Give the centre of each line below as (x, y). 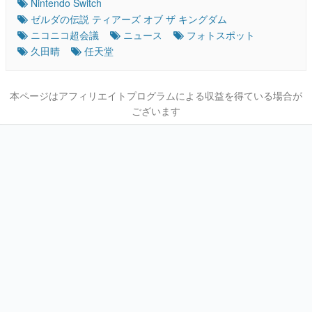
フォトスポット (221, 35)
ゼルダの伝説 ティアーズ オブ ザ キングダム (129, 19)
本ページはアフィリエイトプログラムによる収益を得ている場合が (156, 96)
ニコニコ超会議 (65, 35)
